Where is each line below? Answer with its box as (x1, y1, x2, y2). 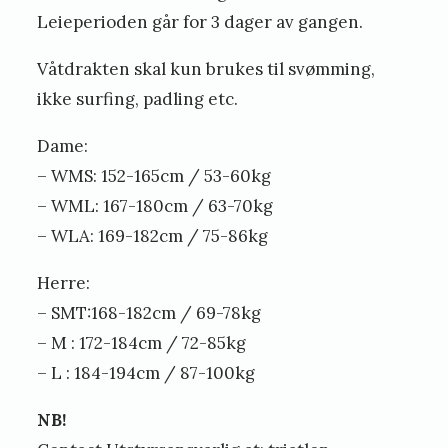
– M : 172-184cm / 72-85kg (37, 331, 247, 354)
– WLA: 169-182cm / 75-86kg (37, 224, 269, 247)
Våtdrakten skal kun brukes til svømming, (37, 57, 376, 80)
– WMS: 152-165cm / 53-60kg (37, 164, 272, 187)
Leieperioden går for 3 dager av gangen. (37, 10, 364, 33)
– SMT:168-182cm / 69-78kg (37, 301, 262, 324)
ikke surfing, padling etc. (37, 87, 239, 110)
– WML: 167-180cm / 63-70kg (37, 194, 274, 217)
